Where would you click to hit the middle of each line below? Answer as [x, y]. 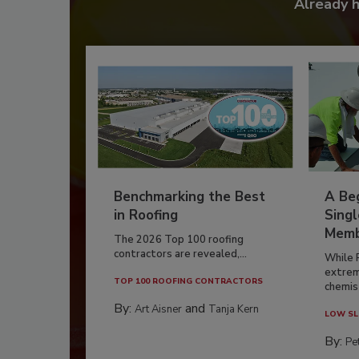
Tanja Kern [234, 310]
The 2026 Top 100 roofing [179, 240]
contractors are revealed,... [180, 254]
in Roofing [146, 216]
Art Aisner [158, 310]
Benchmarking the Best [190, 197]
